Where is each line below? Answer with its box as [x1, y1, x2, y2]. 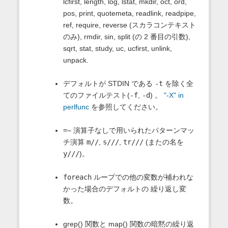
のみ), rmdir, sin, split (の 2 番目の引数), [63, 32, 190, 41]
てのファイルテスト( [63, 91, 130, 99]
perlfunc [63, 102, 89, 111]
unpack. [63, 55, 89, 64]
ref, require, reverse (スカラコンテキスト [63, 20, 196, 29]
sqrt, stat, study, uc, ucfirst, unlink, [63, 44, 172, 52]
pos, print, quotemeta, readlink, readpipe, [63, 9, 196, 17]
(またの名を [143, 137, 184, 146]
